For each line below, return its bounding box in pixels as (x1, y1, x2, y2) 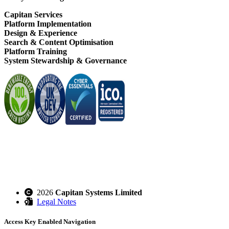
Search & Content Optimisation (4, 38, 113, 47)
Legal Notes (37, 197, 76, 207)
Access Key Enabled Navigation (4, 218, 96, 226)
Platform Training (4, 47, 67, 56)
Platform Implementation (4, 19, 91, 29)
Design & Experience (4, 29, 77, 38)
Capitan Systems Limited (55, 188, 142, 197)
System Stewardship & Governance (4, 56, 127, 65)
